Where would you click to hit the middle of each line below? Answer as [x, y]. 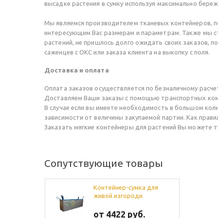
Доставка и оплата [77, 70]
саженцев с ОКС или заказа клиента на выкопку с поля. [127, 52]
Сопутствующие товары [104, 163]
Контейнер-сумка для [126, 188]
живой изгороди [118, 196]
